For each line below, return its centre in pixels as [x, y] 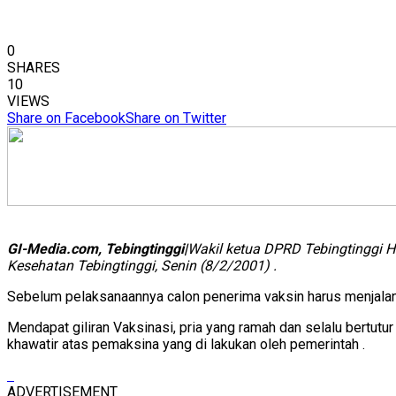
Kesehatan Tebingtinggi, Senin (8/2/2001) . [142, 265]
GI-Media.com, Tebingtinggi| [97, 248]
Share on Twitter [176, 118]
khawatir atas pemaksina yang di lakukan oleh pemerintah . [186, 344]
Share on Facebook [66, 118]
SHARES [34, 67]
